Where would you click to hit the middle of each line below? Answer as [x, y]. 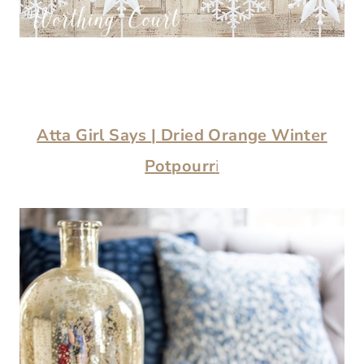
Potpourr [180, 167]
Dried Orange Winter [244, 136]
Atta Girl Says [94, 136]
